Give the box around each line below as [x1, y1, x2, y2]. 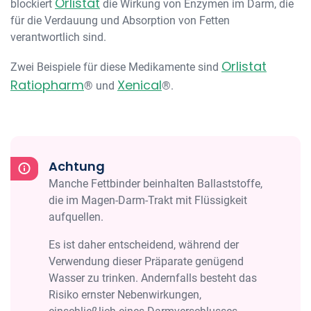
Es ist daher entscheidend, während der [49, 238, 239, 251]
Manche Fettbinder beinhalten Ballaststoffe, [49, 177, 262, 190]
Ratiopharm [10, 76, 84, 94]
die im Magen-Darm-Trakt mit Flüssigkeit [49, 194, 247, 207]
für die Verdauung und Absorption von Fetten [10, 14, 230, 27]
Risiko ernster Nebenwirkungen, [49, 288, 201, 301]
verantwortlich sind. [10, 31, 106, 44]
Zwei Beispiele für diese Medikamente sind [10, 60, 221, 74]
